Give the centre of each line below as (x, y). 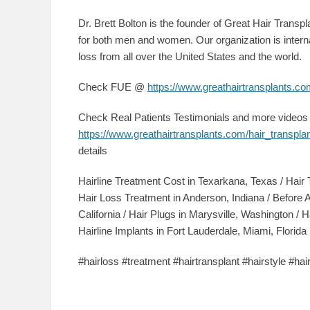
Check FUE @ (113, 87)
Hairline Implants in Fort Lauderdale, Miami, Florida (192, 231)
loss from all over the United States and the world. (190, 57)
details (93, 151)
